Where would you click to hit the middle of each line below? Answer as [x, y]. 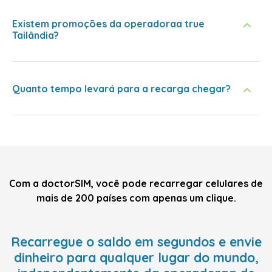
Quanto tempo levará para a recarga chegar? [121, 89]
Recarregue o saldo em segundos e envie [136, 242]
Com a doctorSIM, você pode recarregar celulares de [136, 183]
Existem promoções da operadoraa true [108, 24]
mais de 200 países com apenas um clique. [136, 198]
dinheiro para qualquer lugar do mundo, [136, 257]
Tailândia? [36, 35]
